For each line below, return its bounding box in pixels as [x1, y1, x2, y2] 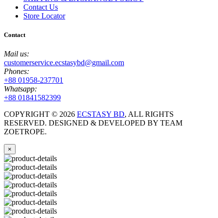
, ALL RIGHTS [125, 110, 174, 119]
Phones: [4, 67, 29, 76]
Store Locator [23, 11, 65, 20]
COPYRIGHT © [4, 110, 59, 119]
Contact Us [23, 2, 58, 11]
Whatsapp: [4, 85, 37, 93]
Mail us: [4, 50, 29, 58]
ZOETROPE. [4, 127, 47, 136]
